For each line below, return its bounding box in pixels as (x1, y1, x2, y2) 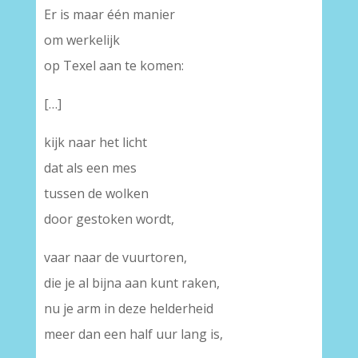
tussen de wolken (43, 185, 149, 202)
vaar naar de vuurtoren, (43, 249, 187, 266)
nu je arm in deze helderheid (43, 300, 213, 317)
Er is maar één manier (43, 6, 175, 23)
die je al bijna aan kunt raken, (43, 274, 220, 292)
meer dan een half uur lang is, (43, 325, 223, 343)
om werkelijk (43, 31, 120, 49)
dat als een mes (43, 159, 137, 177)
